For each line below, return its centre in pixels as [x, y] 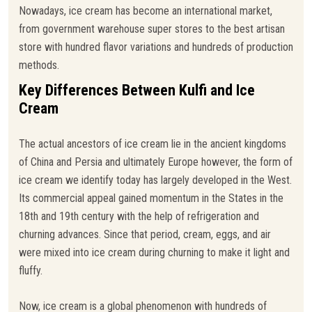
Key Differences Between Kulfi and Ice [137, 90]
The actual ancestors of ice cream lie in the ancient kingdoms [153, 143]
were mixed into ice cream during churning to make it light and [154, 252]
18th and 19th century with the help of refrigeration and [139, 216]
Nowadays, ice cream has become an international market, [146, 10]
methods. [39, 65]
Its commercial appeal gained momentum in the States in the [151, 198]
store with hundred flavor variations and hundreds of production [156, 47]
